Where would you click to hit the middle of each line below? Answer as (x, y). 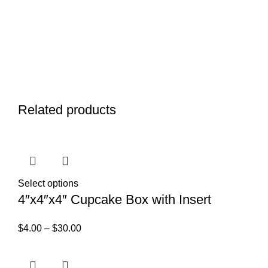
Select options (48, 183)
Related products (67, 109)
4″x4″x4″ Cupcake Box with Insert (115, 199)
